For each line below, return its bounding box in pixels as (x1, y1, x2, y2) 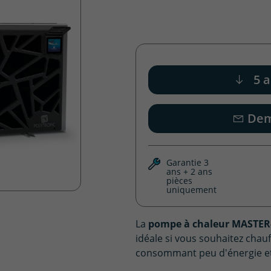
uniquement (166, 184, 217, 196)
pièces (166, 175, 192, 187)
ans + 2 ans (166, 166, 212, 178)
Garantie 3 (166, 157, 209, 169)
